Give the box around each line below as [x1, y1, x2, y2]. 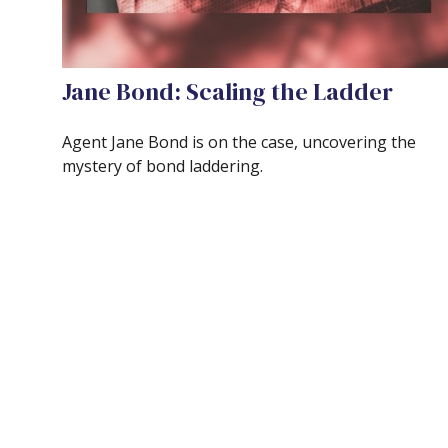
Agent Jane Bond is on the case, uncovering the [62, 130, 416, 153]
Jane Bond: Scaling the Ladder [62, 74, 393, 108]
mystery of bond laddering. [62, 154, 263, 177]
